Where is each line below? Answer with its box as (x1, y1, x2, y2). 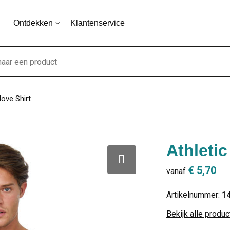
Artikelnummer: (166, 190, 222, 200)
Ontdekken (13, 18, 53, 27)
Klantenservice (70, 18, 125, 27)
